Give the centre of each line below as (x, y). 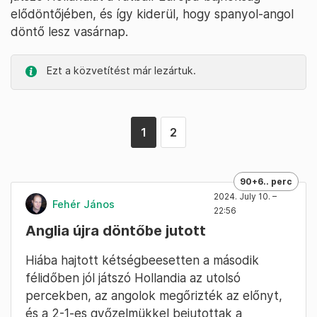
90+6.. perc (266, 182)
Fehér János (83, 204)
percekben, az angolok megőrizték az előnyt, (154, 296)
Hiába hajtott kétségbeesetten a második (142, 260)
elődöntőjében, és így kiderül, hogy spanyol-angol (152, 14)
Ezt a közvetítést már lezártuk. (120, 71)
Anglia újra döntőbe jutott (116, 231)
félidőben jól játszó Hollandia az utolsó (133, 278)
